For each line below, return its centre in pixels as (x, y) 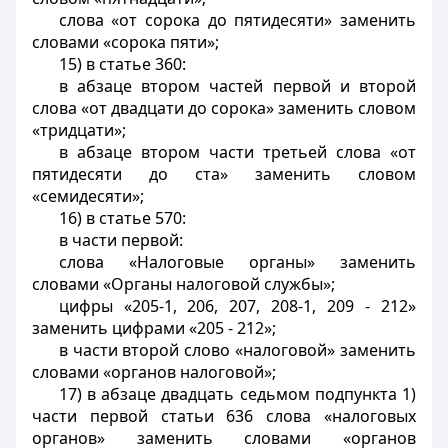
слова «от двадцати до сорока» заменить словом (224, 108)
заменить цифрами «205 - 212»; (154, 328)
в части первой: (120, 240)
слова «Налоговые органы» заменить (237, 262)
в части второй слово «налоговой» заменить (237, 350)
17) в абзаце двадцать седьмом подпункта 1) (237, 394)
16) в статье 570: (122, 218)
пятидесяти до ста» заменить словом (224, 174)
